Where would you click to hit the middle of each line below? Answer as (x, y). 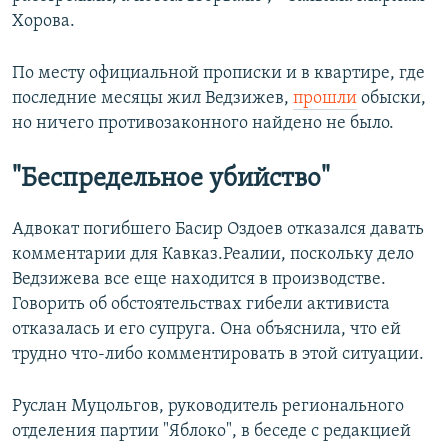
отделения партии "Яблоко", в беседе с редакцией (211, 431)
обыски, (391, 98)
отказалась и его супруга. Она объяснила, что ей (206, 329)
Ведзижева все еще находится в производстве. (199, 279)
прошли (325, 98)
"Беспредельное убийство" (171, 179)
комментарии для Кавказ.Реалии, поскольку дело (213, 254)
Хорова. (43, 21)
